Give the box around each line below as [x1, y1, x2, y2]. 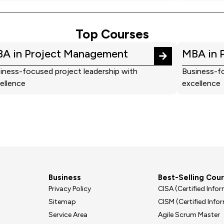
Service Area [48, 210, 88, 219]
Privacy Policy [48, 184, 91, 193]
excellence [182, 78, 220, 88]
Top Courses [75, 26, 149, 42]
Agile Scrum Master [158, 210, 220, 219]
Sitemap [48, 197, 76, 206]
